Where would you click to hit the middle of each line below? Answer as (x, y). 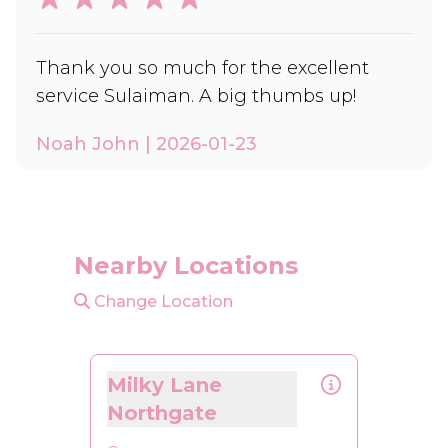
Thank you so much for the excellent (202, 68)
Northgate (162, 413)
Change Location (161, 301)
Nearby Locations (186, 265)
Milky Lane (164, 385)
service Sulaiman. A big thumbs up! (196, 96)
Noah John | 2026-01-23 (146, 144)
